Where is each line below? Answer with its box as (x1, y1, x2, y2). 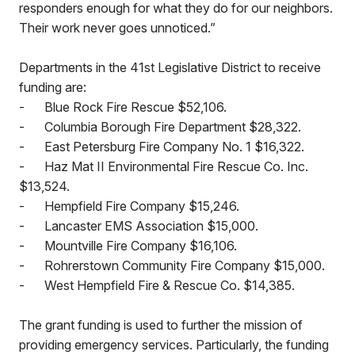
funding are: (19, 79, 86, 95)
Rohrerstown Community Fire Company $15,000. (44, 258, 325, 273)
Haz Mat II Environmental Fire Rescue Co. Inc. (44, 158, 308, 174)
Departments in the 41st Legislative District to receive (19, 59, 321, 75)
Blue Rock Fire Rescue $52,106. (44, 99, 227, 115)
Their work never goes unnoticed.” (19, 20, 216, 36)
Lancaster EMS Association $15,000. (44, 218, 258, 234)
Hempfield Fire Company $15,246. (44, 198, 239, 214)
